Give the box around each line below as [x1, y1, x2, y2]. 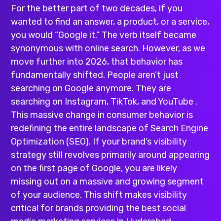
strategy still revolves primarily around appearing [11, 149, 210, 161]
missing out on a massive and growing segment [11, 176, 204, 187]
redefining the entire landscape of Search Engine [11, 123, 209, 134]
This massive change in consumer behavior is [11, 110, 193, 121]
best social [142, 203, 186, 214]
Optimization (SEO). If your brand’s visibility [11, 136, 187, 147]
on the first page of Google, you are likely [11, 163, 178, 174]
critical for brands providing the [11, 203, 142, 214]
